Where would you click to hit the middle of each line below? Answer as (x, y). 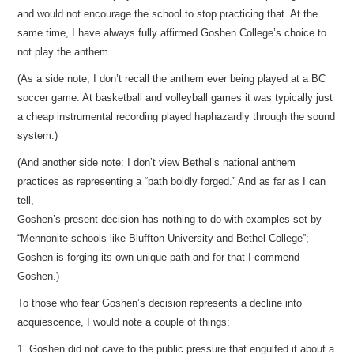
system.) (38, 136)
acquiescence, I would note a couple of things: (124, 322)
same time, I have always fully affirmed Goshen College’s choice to (172, 33)
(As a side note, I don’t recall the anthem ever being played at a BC (172, 79)
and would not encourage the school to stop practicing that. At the (168, 14)
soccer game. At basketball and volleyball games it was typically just (175, 98)
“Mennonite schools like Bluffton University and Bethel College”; (164, 238)
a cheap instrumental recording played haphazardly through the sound (177, 117)
